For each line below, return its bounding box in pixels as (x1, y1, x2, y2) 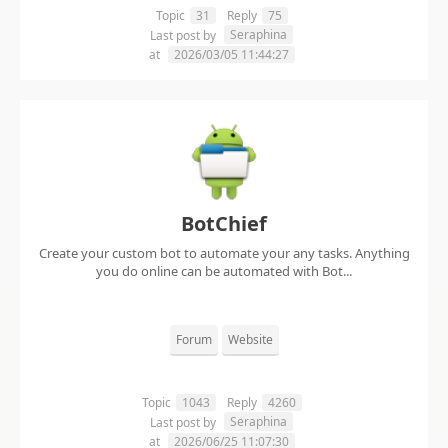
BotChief (181, 210, 267, 238)
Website (227, 331, 273, 349)
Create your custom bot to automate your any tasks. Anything (38, 244, 410, 263)
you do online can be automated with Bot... (96, 262, 352, 281)
